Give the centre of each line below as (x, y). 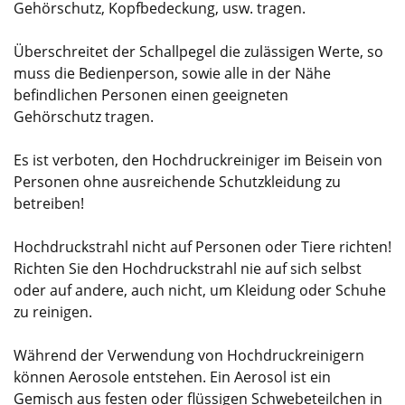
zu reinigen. (53, 311)
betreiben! (49, 203)
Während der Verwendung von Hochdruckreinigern (189, 355)
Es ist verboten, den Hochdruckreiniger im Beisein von (198, 160)
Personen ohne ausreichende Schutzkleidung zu (177, 181)
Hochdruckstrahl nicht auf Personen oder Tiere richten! (202, 246)
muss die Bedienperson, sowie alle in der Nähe (172, 73)
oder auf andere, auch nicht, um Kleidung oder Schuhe (200, 290)
